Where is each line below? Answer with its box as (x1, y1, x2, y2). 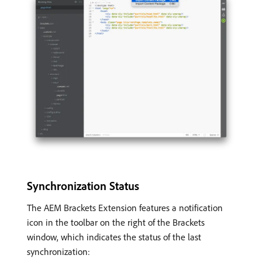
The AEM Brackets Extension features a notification (27, 201, 223, 213)
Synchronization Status (27, 178, 139, 193)
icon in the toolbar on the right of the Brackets (27, 216, 205, 228)
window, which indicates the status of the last (27, 230, 201, 243)
